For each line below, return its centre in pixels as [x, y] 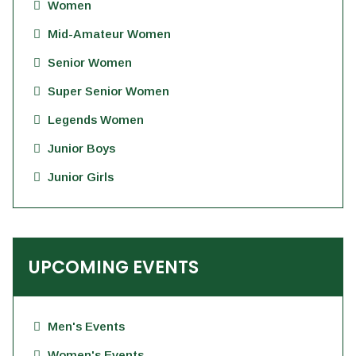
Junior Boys [81, 148]
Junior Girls [81, 177]
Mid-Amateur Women [109, 34]
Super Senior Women [108, 91]
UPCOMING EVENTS [114, 267]
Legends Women [96, 120]
